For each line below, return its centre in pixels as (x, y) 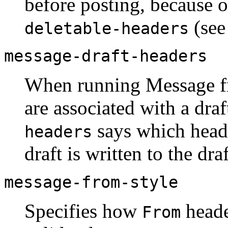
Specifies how (83, 211)
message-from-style (91, 182)
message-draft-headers (106, 56)
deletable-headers (107, 28)
